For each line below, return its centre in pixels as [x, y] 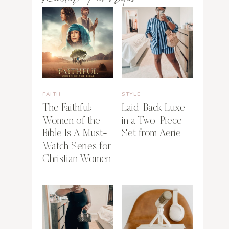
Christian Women [77, 160]
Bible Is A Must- [75, 134]
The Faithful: [67, 109]
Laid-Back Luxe [154, 109]
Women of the [72, 121]
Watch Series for [77, 147]
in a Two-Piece [152, 121]
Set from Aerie [152, 134]
